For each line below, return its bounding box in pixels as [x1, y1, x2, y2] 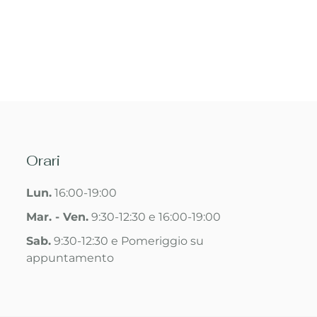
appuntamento [26, 250, 115, 265]
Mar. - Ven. [26, 209, 89, 224]
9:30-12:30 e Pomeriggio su [51, 234, 204, 248]
